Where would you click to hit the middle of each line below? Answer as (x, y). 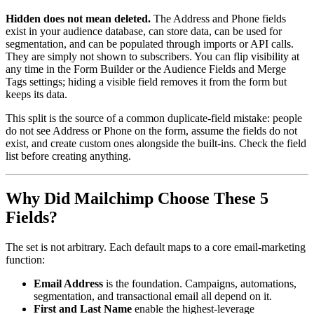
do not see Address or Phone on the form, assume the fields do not (151, 131)
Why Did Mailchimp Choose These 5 (137, 198)
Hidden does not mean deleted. (78, 19)
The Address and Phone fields (218, 19)
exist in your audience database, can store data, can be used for (144, 32)
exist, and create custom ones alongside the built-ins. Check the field (156, 144)
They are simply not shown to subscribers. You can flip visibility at (152, 57)
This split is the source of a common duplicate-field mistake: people (154, 118)
